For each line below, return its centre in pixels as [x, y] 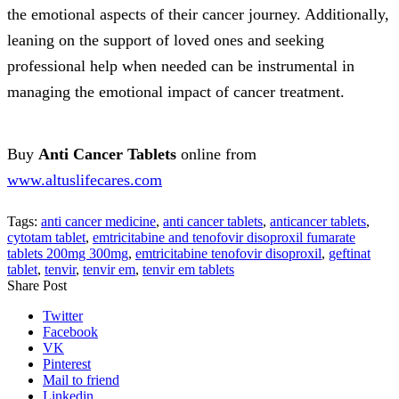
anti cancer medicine [98, 222]
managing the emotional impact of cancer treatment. [176, 92]
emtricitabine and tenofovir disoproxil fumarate [224, 238]
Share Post [37, 286]
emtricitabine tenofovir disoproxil [228, 254]
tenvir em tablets [188, 270]
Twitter [63, 316]
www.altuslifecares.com [85, 180]
